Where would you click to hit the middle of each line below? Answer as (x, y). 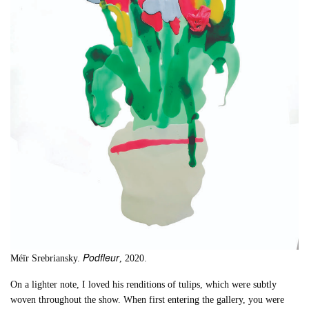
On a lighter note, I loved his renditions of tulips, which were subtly (144, 284)
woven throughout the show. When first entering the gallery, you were (148, 299)
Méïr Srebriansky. (46, 258)
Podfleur (100, 257)
